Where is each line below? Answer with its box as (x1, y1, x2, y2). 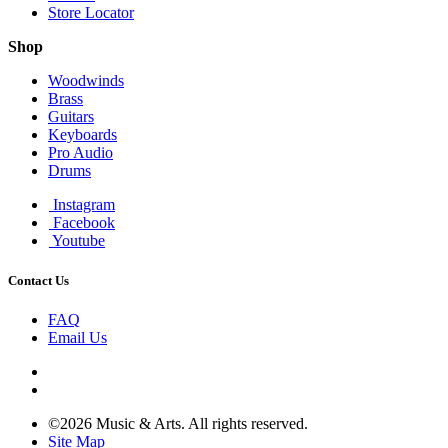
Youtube (52, 232, 105, 250)
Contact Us (8, 272, 69, 288)
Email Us (48, 328, 107, 346)
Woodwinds (48, 72, 124, 90)
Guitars (48, 108, 94, 126)
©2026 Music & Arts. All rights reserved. (48, 414, 308, 432)
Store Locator (48, 4, 134, 22)
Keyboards (48, 126, 117, 144)
